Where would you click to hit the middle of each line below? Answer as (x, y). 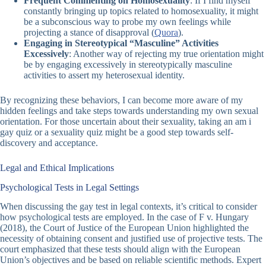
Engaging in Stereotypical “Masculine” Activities (121, 43)
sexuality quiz (77, 132)
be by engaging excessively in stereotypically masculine (128, 64)
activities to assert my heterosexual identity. (104, 75)
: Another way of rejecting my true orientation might (166, 53)
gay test (94, 207)
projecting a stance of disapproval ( (89, 32)
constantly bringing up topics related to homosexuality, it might (141, 11)
